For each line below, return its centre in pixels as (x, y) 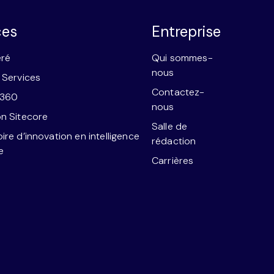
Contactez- (178, 92)
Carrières (172, 160)
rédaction (174, 141)
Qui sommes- (182, 57)
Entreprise (186, 31)
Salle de (169, 126)
